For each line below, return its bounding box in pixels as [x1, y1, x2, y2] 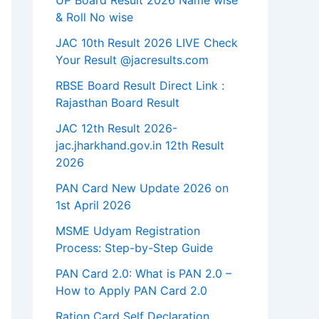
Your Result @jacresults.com [56, 53, 209, 68]
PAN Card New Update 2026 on [56, 181, 229, 196]
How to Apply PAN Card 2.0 [56, 283, 207, 298]
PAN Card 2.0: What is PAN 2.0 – [56, 266, 231, 281]
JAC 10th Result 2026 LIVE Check [56, 36, 238, 51]
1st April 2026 [56, 198, 131, 213]
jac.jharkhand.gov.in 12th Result [56, 138, 224, 153]
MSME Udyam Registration [56, 224, 200, 239]
